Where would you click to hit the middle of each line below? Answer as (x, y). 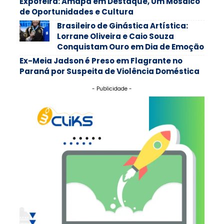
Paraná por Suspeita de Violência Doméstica (109, 71)
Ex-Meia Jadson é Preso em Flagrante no (101, 61)
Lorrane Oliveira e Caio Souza (115, 36)
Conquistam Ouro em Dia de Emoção (130, 47)
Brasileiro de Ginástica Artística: (122, 26)
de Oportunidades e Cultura (76, 12)
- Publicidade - (112, 89)
